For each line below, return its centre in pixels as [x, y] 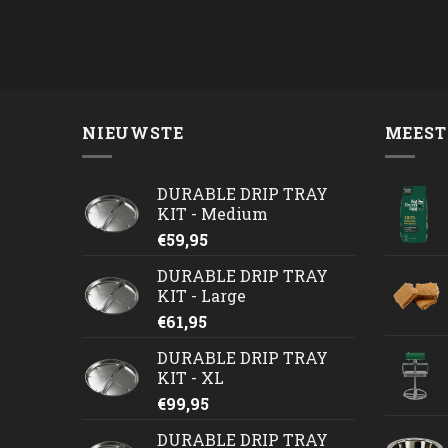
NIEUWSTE [133, 132]
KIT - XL [190, 378]
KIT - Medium [212, 214]
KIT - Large [201, 296]
